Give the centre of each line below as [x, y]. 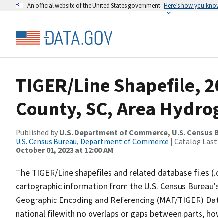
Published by [37, 132]
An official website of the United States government [94, 5]
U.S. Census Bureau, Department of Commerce [92, 141]
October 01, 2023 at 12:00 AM [64, 150]
